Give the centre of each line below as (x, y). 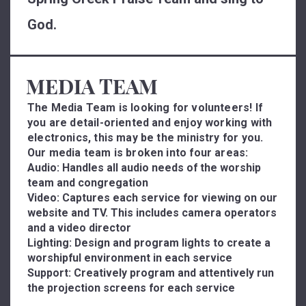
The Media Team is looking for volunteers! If (145, 108)
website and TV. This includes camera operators (152, 213)
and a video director (79, 228)
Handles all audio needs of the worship (160, 168)
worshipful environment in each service (130, 258)
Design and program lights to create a (171, 243)
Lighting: (50, 243)
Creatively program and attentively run (174, 273)
